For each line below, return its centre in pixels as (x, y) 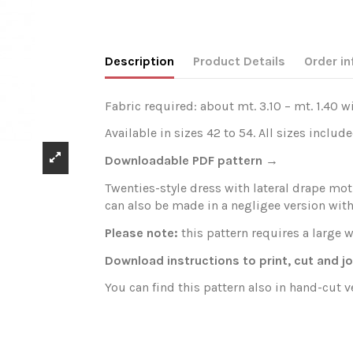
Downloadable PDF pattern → (192, 161)
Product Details (240, 61)
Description (140, 61)
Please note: (142, 232)
